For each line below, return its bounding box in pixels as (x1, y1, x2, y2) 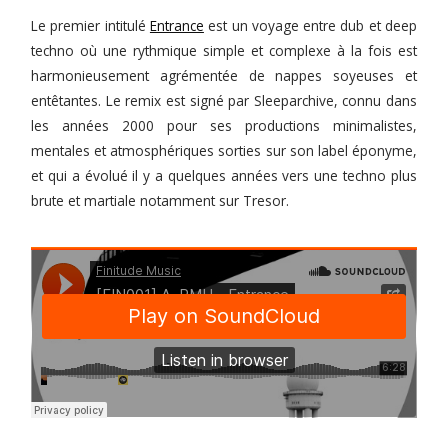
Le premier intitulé (31, 16, 150, 36)
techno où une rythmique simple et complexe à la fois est (31, 41, 417, 61)
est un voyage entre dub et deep (203, 16, 417, 36)
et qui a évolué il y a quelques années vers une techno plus (31, 166, 417, 186)
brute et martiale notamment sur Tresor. (31, 191, 290, 211)
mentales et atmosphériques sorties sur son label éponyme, (31, 141, 417, 161)
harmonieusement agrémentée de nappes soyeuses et (31, 66, 417, 86)
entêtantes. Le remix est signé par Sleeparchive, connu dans (31, 91, 417, 111)
